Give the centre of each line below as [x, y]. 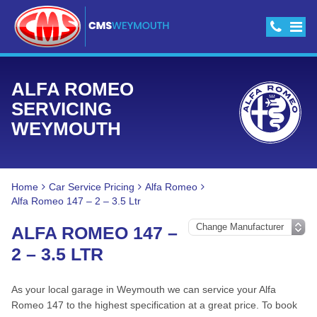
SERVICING [62, 109]
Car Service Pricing [92, 187]
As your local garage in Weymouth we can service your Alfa [144, 289]
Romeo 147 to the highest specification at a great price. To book [154, 305]
